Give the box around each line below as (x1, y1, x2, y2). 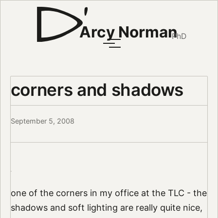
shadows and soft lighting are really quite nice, (10, 202, 202, 213)
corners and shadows (10, 79, 184, 100)
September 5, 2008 (10, 117, 74, 126)
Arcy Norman (79, 22, 178, 42)
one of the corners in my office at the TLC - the (10, 188, 207, 199)
